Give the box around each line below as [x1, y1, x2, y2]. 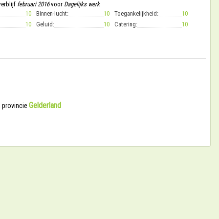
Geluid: [36, 21, 54, 28]
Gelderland [29, 101, 61, 110]
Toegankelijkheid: [114, 10, 158, 17]
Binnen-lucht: [36, 10, 68, 17]
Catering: [114, 21, 137, 28]
